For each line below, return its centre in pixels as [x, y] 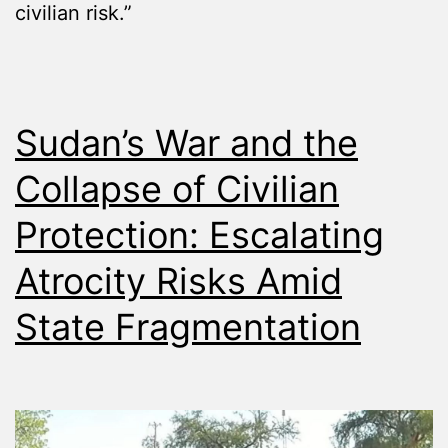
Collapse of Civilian [177, 189]
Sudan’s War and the [186, 143]
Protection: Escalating [199, 235]
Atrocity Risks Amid [178, 281]
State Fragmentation [188, 327]
